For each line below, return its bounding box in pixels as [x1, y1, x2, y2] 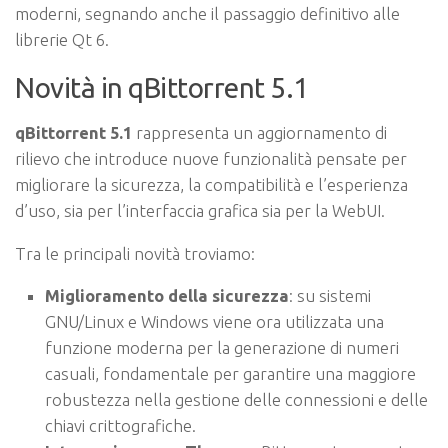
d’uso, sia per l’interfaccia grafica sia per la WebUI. [15, 200, 385, 220]
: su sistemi [289, 286, 371, 306]
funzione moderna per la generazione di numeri [45, 338, 399, 358]
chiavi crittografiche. [45, 416, 196, 436]
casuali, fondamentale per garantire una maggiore [45, 364, 416, 384]
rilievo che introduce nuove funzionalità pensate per [15, 148, 407, 168]
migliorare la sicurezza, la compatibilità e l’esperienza [15, 174, 408, 194]
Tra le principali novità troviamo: [15, 243, 255, 263]
